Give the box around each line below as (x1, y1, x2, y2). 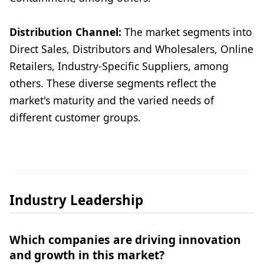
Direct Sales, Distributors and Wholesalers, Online (9, 42, 253, 57)
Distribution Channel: (9, 25, 121, 39)
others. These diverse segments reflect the (9, 76, 216, 91)
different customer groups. (9, 110, 141, 125)
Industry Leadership (9, 191, 143, 210)
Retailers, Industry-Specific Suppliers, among (9, 59, 229, 74)
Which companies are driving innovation (9, 232, 241, 248)
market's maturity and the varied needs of (9, 93, 214, 108)
